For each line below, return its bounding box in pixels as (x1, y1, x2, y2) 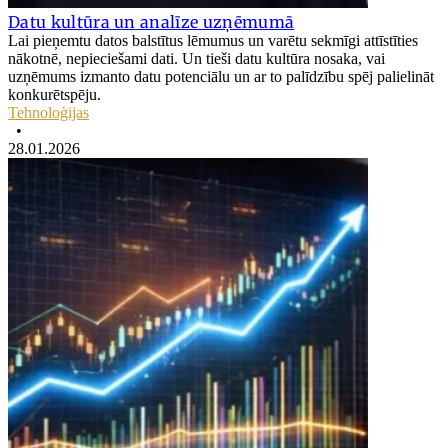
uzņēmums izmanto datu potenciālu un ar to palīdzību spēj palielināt (8, 67, 434, 85)
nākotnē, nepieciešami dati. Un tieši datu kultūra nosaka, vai (8, 49, 385, 67)
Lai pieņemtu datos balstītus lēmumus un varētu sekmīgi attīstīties (8, 31, 418, 49)
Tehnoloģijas (8, 103, 89, 121)
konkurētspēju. (8, 85, 101, 103)
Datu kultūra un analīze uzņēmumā (8, 11, 295, 32)
